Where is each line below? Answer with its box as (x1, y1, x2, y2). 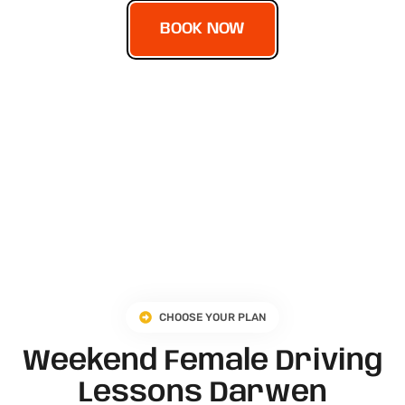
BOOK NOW (160, 20, 245, 37)
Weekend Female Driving (22, 346, 383, 377)
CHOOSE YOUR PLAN (159, 310, 267, 324)
